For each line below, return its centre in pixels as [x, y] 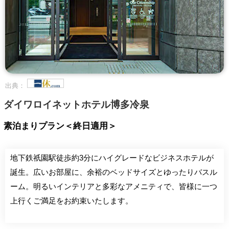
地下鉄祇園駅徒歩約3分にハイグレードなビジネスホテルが [112, 158]
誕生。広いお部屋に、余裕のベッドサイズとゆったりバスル [114, 172]
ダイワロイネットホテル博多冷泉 [76, 105]
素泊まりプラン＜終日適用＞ [60, 126]
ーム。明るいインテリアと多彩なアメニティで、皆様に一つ [114, 186]
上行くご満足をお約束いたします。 [72, 201]
